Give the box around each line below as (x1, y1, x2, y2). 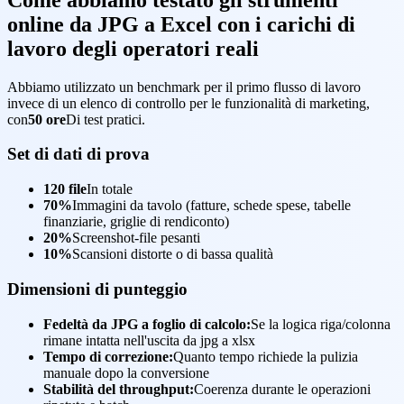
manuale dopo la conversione (43, 364, 209, 381)
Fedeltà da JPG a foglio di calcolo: (43, 316, 251, 332)
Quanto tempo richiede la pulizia (173, 348, 358, 364)
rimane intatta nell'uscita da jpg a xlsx (43, 332, 255, 348)
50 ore (28, 111, 66, 127)
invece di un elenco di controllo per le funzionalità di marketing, (7, 95, 370, 111)
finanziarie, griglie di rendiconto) (43, 214, 229, 230)
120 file (43, 181, 87, 197)
